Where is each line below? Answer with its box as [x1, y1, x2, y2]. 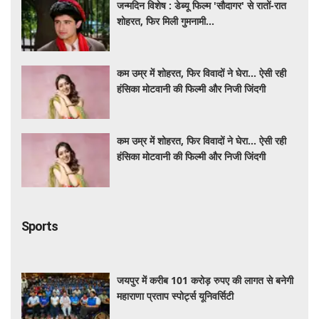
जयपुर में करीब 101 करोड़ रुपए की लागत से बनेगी [117, 273, 294, 287]
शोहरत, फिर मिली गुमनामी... [117, 14, 215, 28]
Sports [21, 218, 58, 234]
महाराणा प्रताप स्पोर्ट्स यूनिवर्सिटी [117, 288, 234, 303]
